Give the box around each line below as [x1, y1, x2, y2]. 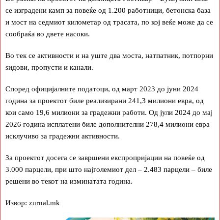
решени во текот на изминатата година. [5, 177, 133, 185]
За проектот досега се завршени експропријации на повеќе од [5, 154, 205, 162]
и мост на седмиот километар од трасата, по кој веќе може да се [5, 18, 213, 26]
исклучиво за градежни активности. [5, 132, 120, 140]
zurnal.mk [29, 199, 60, 207]
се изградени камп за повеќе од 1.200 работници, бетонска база [5, 6, 211, 14]
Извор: [5, 199, 29, 207]
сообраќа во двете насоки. [5, 30, 90, 38]
